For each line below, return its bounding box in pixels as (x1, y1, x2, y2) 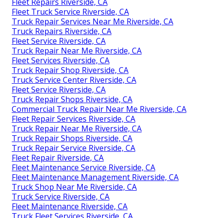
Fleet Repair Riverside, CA (12, 152, 104, 163)
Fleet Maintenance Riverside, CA (12, 201, 127, 212)
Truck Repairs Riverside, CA (12, 26, 111, 37)
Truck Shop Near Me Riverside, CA (12, 182, 137, 193)
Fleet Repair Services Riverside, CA (12, 113, 135, 125)
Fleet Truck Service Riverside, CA (12, 6, 129, 18)
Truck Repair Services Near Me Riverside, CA (12, 16, 173, 27)
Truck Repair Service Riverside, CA (12, 143, 135, 154)
